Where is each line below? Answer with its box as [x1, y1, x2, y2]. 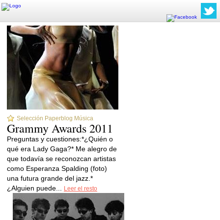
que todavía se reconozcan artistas [7, 155, 116, 163]
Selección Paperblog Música [17, 115, 93, 122]
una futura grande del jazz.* [7, 174, 93, 182]
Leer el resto [64, 185, 97, 192]
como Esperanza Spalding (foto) [7, 165, 107, 172]
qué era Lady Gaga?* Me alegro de [7, 145, 117, 153]
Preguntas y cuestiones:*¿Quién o [7, 135, 113, 143]
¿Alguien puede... [7, 184, 64, 192]
